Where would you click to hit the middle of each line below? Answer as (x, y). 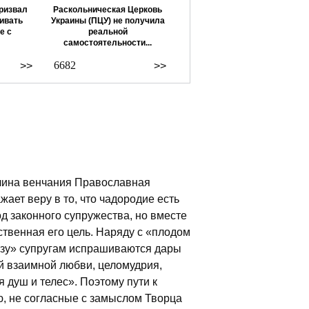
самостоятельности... (108, 43)
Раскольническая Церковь (108, 10)
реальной (108, 32)
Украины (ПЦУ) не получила (108, 21)
